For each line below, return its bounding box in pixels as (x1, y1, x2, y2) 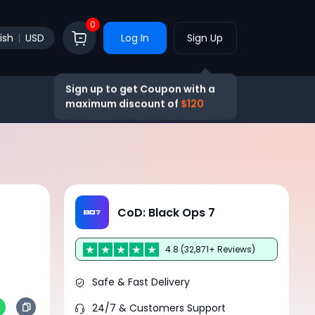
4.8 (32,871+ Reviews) (165, 243, 255, 255)
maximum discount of (65, 97, 181, 112)
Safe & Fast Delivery (92, 275, 190, 289)
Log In (120, 30, 149, 45)
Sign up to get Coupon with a (65, 82, 215, 97)
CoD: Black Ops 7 (117, 204, 215, 221)
